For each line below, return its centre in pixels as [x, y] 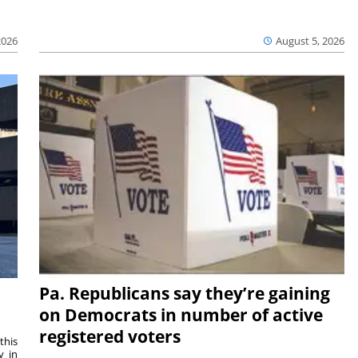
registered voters [109, 336]
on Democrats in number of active [181, 314]
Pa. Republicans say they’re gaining [184, 293]
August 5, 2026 [310, 41]
